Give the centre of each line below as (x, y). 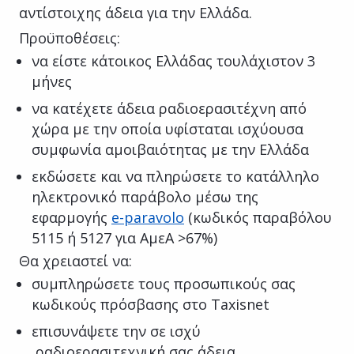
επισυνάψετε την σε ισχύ (116, 331)
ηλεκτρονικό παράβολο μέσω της (145, 196)
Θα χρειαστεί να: (75, 260)
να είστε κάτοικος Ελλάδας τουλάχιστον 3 (173, 60)
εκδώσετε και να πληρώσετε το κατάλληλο (175, 176)
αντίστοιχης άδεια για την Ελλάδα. (136, 12)
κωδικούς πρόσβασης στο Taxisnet (151, 304)
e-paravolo (148, 217)
